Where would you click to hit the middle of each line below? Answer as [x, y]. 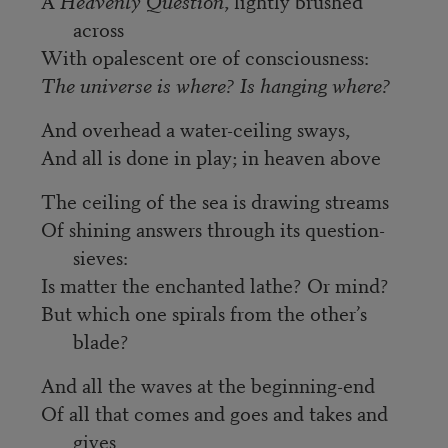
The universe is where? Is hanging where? [215, 84]
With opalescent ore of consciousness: [204, 56]
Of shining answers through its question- [212, 228]
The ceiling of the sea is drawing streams [214, 200]
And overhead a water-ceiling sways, [195, 128]
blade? [100, 340]
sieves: [100, 256]
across [98, 28]
